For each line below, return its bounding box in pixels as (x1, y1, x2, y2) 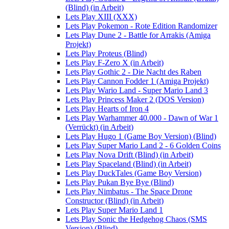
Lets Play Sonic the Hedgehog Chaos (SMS (65, 215, 207, 224)
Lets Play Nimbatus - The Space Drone (65, 187, 192, 196)
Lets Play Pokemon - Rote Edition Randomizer (65, 21, 217, 31)
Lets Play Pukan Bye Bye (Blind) (65, 178, 174, 187)
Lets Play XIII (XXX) (65, 12, 137, 21)
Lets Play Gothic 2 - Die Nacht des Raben (65, 67, 201, 77)
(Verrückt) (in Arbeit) (65, 123, 133, 132)
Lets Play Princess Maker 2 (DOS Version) (65, 95, 204, 104)
